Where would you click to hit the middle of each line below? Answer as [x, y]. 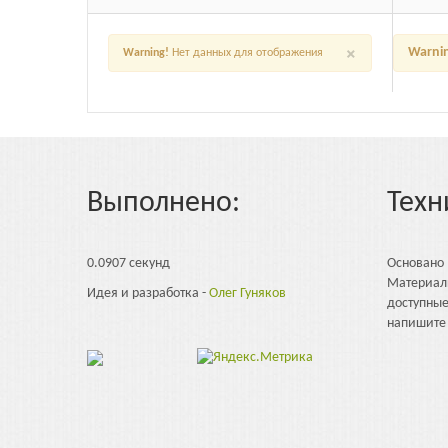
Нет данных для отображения [246, 52]
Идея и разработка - [148, 294]
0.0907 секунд [128, 264]
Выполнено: [163, 204]
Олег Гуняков [247, 294]
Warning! [146, 52]
